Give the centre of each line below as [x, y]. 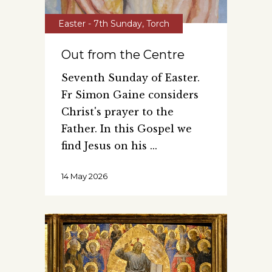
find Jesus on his [106, 145]
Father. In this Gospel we [127, 128]
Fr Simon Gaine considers [130, 94]
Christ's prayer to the [117, 111]
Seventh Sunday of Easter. [131, 77]
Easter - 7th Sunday [100, 23]
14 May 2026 [84, 176]
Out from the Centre [123, 54]
